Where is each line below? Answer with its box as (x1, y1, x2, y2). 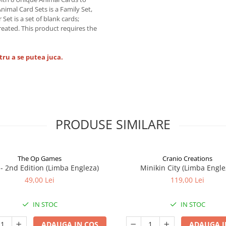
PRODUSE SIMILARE (55, 115, 171, 133)
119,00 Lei (171, 175, 204, 185)
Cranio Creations (162, 153, 212, 163)
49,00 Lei (25, 175, 54, 185)
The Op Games (18, 153, 62, 163)
